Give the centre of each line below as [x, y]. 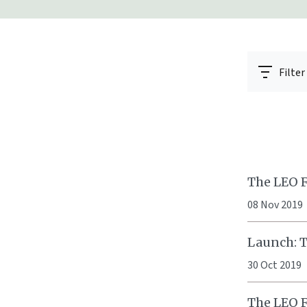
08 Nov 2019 [275, 205]
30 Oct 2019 [274, 265]
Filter [292, 73]
